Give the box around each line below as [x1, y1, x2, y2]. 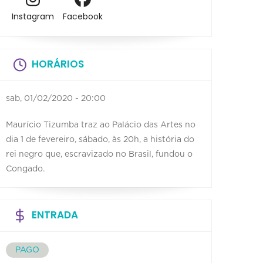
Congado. [6, 164, 45, 173]
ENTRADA [32, 207, 78, 222]
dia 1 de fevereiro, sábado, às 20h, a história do [6, 135, 194, 144]
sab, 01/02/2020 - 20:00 [6, 94, 106, 103]
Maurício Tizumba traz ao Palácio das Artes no [6, 120, 195, 129]
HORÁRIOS [32, 56, 84, 71]
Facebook [62, 11, 103, 23]
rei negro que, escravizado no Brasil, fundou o [6, 150, 193, 159]
